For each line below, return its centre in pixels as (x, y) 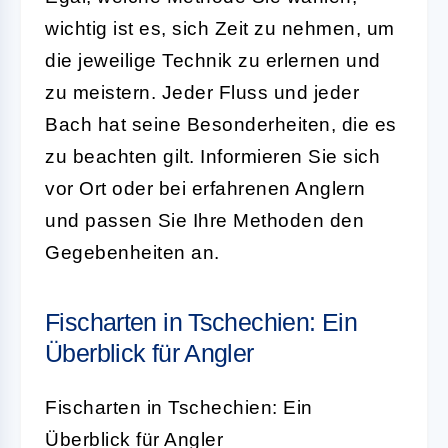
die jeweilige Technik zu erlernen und (213, 60)
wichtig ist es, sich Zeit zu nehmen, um (220, 28)
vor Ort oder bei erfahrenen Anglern (205, 188)
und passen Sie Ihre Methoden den (204, 220)
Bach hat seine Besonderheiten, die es (221, 124)
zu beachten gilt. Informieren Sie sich (212, 156)
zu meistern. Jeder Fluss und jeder (202, 92)
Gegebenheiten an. (132, 252)
